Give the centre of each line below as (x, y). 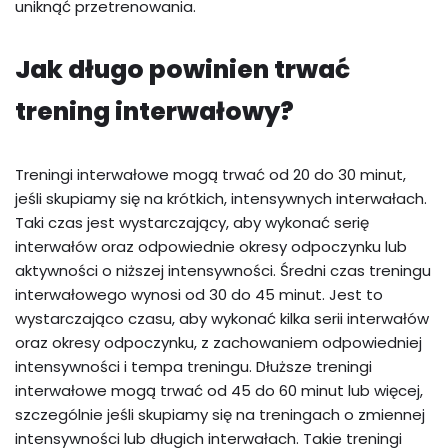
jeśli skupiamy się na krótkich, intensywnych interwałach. (221, 199)
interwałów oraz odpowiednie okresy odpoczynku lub (211, 247)
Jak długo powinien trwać (182, 70)
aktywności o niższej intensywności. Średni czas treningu (223, 271)
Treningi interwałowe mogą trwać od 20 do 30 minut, (210, 175)
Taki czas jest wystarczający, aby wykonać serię (192, 223)
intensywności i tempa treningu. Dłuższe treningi (193, 367)
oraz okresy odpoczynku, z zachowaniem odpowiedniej (218, 343)
